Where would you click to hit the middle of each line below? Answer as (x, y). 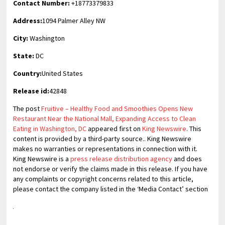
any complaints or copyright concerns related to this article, (103, 179)
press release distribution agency (122, 159)
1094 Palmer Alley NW (74, 21)
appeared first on (115, 129)
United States (63, 73)
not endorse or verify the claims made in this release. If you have (110, 169)
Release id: (31, 91)
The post (27, 108)
